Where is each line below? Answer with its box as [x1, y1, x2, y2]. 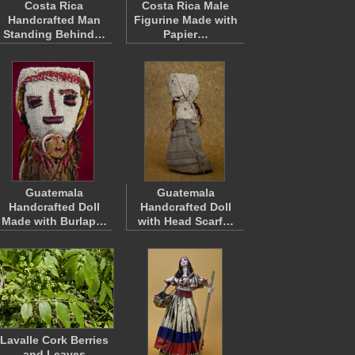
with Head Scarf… [137, 215, 234, 227]
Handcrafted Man [7, 13, 101, 26]
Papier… [162, 28, 208, 40]
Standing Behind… [2, 28, 105, 40]
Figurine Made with [133, 13, 238, 26]
